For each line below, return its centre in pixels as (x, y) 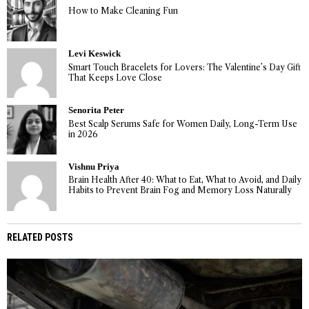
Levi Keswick (94, 53)
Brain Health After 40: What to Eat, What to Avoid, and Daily (185, 180)
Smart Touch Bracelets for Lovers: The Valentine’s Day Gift (184, 67)
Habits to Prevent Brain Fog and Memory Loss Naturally (180, 190)
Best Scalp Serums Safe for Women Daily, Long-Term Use (182, 123)
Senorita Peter (96, 110)
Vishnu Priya (93, 167)
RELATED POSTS (40, 237)
